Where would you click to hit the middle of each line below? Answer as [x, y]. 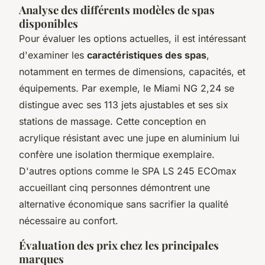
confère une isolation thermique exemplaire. [117, 154]
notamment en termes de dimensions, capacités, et [132, 71]
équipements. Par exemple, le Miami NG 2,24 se [127, 88]
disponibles [49, 23]
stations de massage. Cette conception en [112, 121]
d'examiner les [53, 55]
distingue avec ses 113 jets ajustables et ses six [124, 104]
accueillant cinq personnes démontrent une [114, 187]
